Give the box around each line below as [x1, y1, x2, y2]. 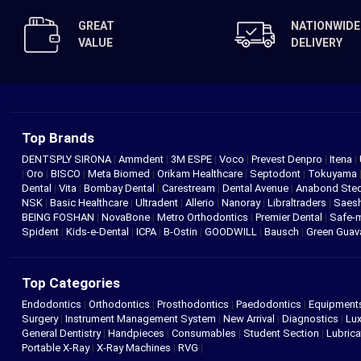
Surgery [22, 313, 58, 326]
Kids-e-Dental [66, 226, 131, 239]
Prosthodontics [157, 298, 229, 311]
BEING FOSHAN [22, 211, 97, 224]
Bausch [264, 226, 301, 239]
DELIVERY [291, 36, 342, 50]
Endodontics [22, 298, 84, 311]
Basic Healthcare [50, 197, 131, 210]
